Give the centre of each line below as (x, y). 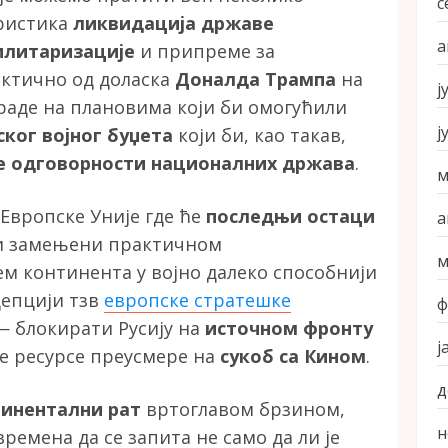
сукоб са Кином (293, 356)
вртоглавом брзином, (243, 409)
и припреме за (205, 51)
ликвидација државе (173, 23)
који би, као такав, (259, 135)
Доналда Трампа (255, 79)
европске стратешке (197, 300)
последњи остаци (290, 216)
